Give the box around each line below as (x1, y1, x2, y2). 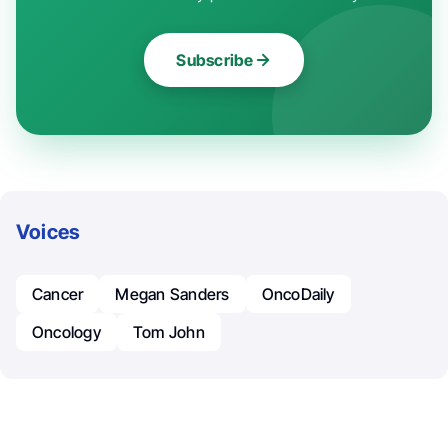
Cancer (32, 284, 84, 305)
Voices (16, 220, 81, 245)
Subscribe (176, 50, 254, 71)
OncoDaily (261, 284, 335, 305)
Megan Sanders (115, 284, 230, 305)
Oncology (32, 322, 101, 343)
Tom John (132, 322, 205, 343)
